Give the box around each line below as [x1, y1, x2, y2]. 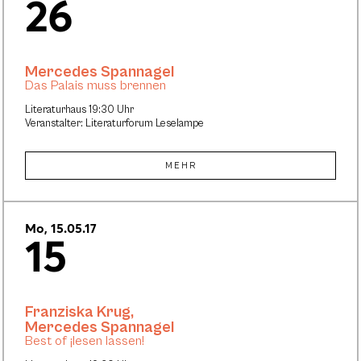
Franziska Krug [25, 303, 131, 322]
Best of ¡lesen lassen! [25, 334, 144, 350]
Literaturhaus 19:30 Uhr [25, 104, 134, 117]
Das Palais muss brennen [25, 78, 166, 94]
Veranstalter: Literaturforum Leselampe [25, 118, 204, 131]
